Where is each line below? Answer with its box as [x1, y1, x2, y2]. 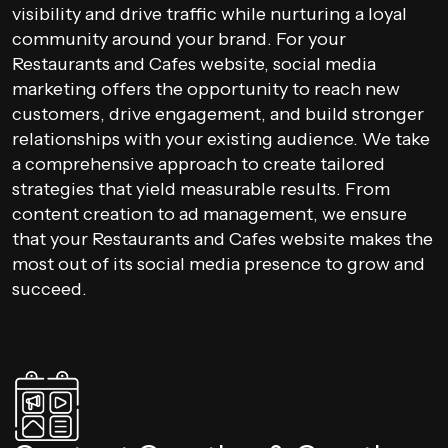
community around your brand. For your [12, 28, 346, 50]
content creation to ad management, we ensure [12, 203, 407, 225]
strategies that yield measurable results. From [12, 178, 390, 200]
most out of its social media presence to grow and [12, 253, 425, 275]
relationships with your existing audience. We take [12, 128, 430, 150]
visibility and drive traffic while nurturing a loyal [12, 3, 407, 25]
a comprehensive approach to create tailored [12, 153, 385, 175]
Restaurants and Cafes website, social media [12, 53, 376, 75]
